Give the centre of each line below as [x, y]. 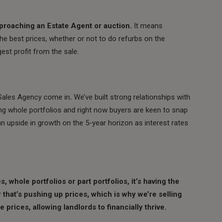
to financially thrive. [132, 207]
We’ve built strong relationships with [132, 97]
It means [147, 26]
